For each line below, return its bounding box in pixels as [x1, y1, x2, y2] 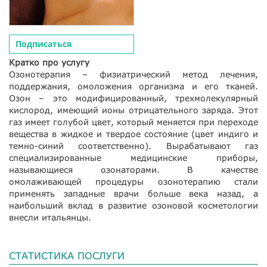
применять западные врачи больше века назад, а [9, 188, 258, 199]
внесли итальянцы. [9, 212, 91, 223]
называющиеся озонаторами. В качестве [9, 164, 258, 175]
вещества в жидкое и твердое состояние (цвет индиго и [9, 129, 258, 139]
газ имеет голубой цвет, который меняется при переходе [9, 117, 258, 128]
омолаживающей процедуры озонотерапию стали [9, 176, 258, 187]
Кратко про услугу [9, 57, 89, 68]
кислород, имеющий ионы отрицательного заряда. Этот [9, 105, 258, 116]
